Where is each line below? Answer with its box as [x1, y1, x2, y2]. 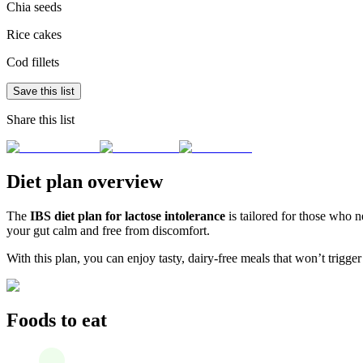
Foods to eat [6, 310, 107, 331]
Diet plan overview [6, 171, 163, 193]
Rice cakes [6, 28, 62, 42]
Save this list [13, 85, 75, 98]
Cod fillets [6, 55, 59, 70]
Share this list [6, 113, 75, 127]
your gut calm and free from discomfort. [6, 224, 210, 238]
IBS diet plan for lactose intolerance [30, 209, 225, 224]
